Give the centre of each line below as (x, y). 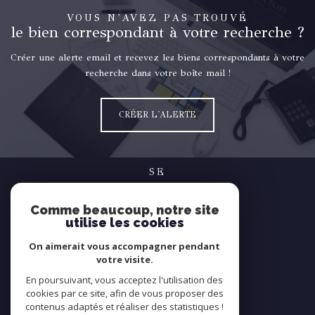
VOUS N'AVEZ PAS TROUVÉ (157, 18)
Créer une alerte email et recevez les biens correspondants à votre (157, 58)
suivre (157, 258)
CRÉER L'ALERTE (157, 115)
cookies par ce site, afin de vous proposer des (125, 293)
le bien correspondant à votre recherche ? (157, 33)
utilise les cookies (125, 223)
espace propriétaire (167, 212)
